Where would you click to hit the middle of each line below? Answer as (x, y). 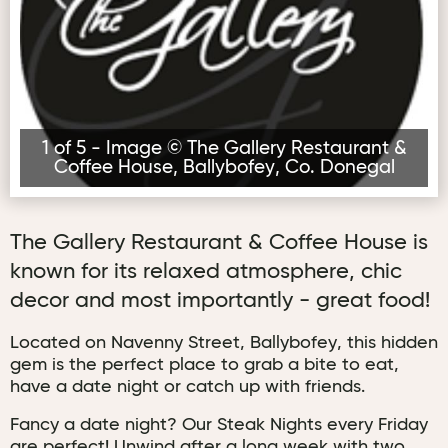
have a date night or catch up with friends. (187, 387)
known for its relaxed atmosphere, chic (206, 272)
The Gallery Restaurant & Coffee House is (219, 243)
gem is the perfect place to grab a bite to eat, (204, 365)
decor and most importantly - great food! (220, 301)
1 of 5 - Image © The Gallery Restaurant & (224, 148)
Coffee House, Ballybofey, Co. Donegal (224, 167)
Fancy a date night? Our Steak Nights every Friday (219, 425)
